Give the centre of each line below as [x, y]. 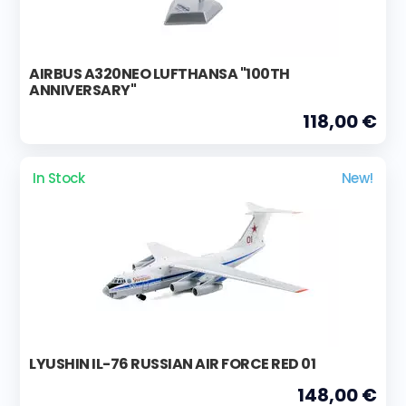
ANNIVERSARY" [82, 90]
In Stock [59, 178]
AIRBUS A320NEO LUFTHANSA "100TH [159, 73]
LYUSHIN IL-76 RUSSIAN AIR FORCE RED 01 [172, 363]
